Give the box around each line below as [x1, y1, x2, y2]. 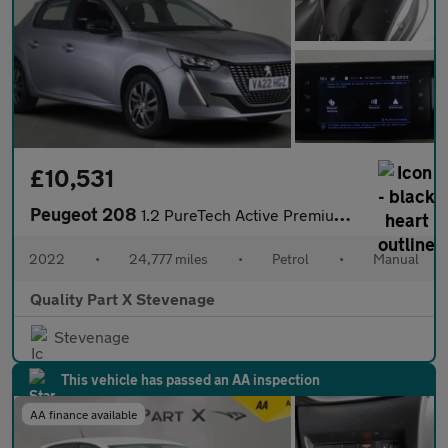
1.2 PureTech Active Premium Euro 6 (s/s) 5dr [141, 204, 334, 224]
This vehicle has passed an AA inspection [61, 370, 320, 388]
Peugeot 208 [30, 202, 141, 225]
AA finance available [30, 406, 137, 421]
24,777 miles [129, 249, 208, 267]
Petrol [272, 249, 309, 267]
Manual [373, 249, 419, 267]
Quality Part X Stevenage [30, 288, 215, 308]
